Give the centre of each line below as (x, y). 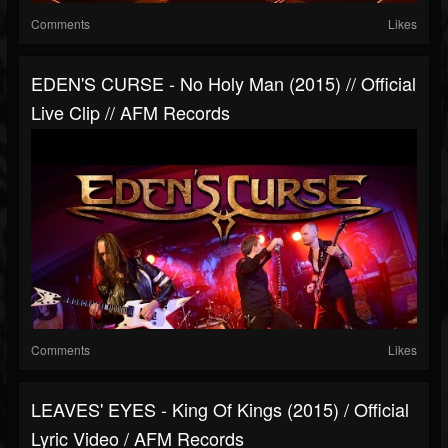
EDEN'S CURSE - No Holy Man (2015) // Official (223, 83)
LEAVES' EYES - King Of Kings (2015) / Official (220, 409)
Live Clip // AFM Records (130, 112)
